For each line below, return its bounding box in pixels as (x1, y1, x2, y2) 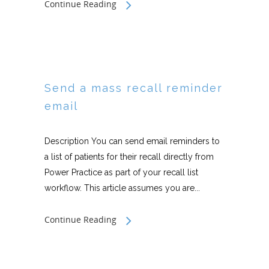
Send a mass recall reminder (44, 82, 223, 94)
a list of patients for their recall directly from (44, 152, 214, 162)
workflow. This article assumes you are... (44, 183, 200, 193)
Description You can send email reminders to (44, 136, 220, 146)
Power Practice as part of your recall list (44, 168, 198, 177)
